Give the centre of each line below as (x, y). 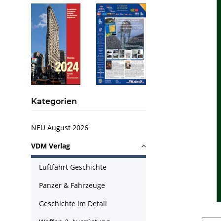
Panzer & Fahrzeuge (72, 185)
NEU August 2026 (60, 128)
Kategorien (54, 101)
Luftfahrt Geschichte (73, 167)
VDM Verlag (51, 146)
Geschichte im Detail (73, 203)
